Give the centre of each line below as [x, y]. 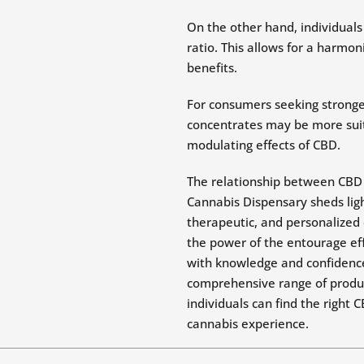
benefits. [212, 68]
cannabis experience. [247, 324]
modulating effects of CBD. [263, 145]
